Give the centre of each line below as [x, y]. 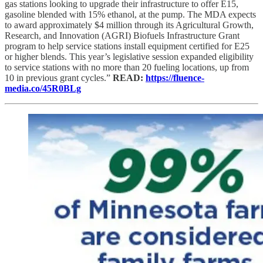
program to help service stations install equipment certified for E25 [127, 46]
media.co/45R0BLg [43, 88]
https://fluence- [175, 77]
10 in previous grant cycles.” [59, 77]
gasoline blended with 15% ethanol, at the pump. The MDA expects [130, 14]
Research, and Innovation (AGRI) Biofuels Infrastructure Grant [122, 35]
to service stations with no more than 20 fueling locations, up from [127, 67]
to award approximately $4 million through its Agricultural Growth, [129, 25]
